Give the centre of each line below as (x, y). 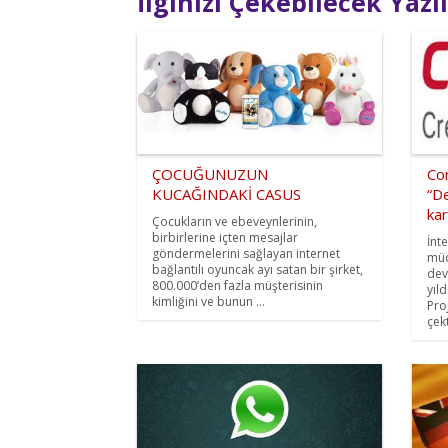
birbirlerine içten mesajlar (225, 238)
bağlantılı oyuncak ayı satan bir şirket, (257, 270)
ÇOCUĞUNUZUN (210, 174)
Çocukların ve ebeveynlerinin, (234, 222)
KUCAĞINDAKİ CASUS (226, 194)
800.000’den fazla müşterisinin (237, 286)
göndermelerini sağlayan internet (246, 254)
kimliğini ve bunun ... (208, 302)
